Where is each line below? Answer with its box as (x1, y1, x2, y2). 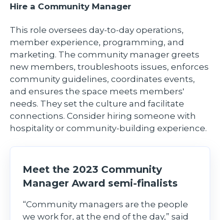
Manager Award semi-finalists (23, 177, 178, 190)
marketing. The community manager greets (10, 50, 199, 60)
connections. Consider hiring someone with (10, 111, 196, 121)
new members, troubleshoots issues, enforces (10, 62, 209, 72)
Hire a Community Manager (10, 1, 134, 11)
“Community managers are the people (23, 199, 188, 210)
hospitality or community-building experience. (10, 123, 209, 134)
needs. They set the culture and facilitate (10, 99, 184, 109)
